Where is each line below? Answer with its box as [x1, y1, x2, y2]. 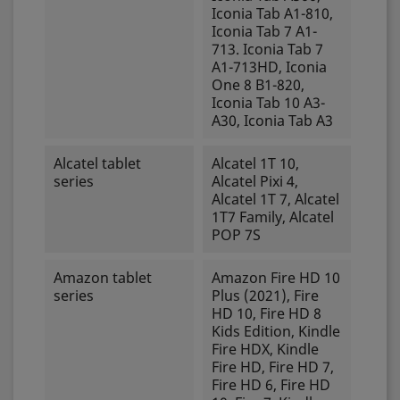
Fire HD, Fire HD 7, [211, 357, 334, 377]
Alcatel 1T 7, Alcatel [211, 189, 339, 209]
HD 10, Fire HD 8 [211, 304, 321, 323]
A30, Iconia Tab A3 [211, 111, 333, 130]
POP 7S [211, 225, 261, 245]
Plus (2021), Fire [211, 286, 319, 305]
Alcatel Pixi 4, [211, 171, 298, 191]
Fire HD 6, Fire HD [211, 375, 330, 395]
